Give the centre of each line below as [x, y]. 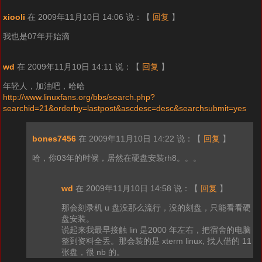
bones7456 [54, 139]
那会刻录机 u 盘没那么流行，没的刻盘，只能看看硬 [156, 208]
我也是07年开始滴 [36, 37]
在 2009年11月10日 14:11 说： [74, 67]
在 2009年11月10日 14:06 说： [85, 17]
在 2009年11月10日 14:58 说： [132, 189]
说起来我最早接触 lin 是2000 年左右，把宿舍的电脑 [156, 230]
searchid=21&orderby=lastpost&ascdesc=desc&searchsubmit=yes [124, 108]
